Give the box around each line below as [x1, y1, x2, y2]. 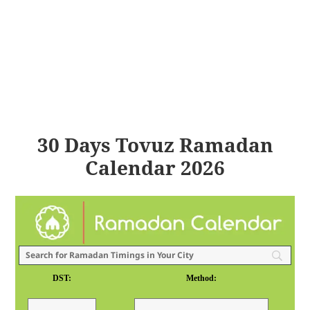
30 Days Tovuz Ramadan [37, 131, 273, 158]
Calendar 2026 [85, 154, 225, 181]
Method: [186, 273, 217, 283]
